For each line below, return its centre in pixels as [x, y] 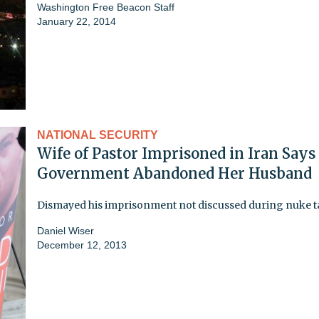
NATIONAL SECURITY [98, 135]
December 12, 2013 [82, 245]
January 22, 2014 [77, 21]
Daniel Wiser [66, 230]
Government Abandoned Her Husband [174, 173]
